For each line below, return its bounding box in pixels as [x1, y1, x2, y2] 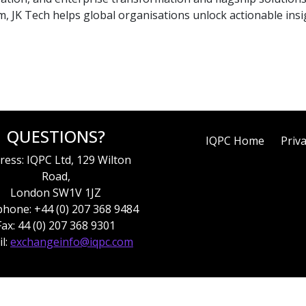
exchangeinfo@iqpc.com [10, 234, 133, 249]
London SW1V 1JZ [10, 185, 101, 200]
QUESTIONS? [6, 125, 105, 148]
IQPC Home [206, 133, 264, 148]
